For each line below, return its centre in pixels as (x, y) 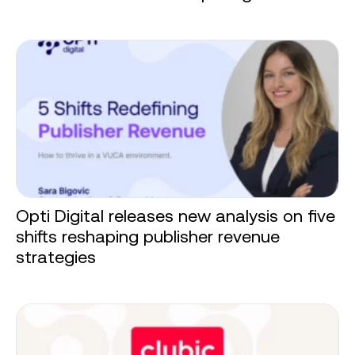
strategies (56, 258)
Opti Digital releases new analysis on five (176, 216)
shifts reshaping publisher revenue (148, 237)
